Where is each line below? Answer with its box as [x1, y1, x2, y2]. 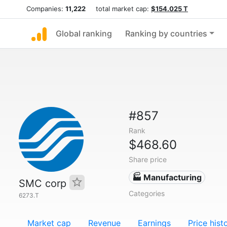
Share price [128, 155, 167, 164]
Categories [128, 189, 165, 198]
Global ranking [56, 28, 112, 39]
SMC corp [19, 177, 69, 190]
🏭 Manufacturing [132, 172, 202, 182]
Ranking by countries [125, 28, 207, 39]
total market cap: [86, 5, 151, 13]
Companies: [26, 5, 65, 13]
